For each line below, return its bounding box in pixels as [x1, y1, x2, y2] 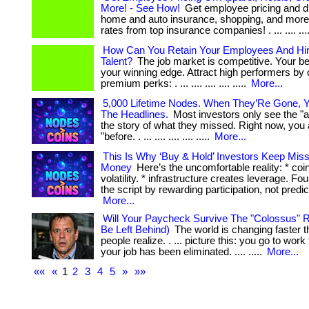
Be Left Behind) [101, 224, 170, 235]
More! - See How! [101, 3, 180, 14]
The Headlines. [101, 109, 168, 120]
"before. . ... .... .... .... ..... [101, 131, 212, 142]
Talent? [101, 56, 132, 67]
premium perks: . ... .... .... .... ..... [101, 78, 249, 89]
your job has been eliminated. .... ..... [101, 246, 265, 257]
